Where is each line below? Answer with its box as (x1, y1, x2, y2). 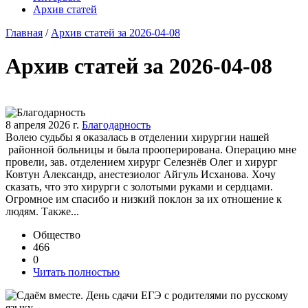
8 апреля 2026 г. (5, 118, 79, 131)
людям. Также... (5, 205, 79, 217)
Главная (5, 27, 43, 38)
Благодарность (82, 118, 151, 131)
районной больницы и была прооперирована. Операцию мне (5, 143, 296, 155)
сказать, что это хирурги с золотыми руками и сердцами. (5, 180, 273, 192)
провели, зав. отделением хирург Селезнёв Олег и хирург (5, 155, 278, 168)
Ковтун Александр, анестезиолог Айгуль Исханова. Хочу (5, 168, 276, 180)
